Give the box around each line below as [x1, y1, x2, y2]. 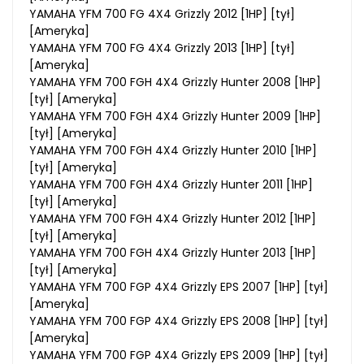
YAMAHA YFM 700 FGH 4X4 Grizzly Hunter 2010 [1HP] [29, 141, 317, 158]
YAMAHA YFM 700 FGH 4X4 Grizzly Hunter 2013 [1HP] [29, 244, 316, 261]
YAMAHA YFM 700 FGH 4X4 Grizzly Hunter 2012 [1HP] [29, 210, 316, 227]
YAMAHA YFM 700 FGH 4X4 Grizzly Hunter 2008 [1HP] [29, 73, 321, 90]
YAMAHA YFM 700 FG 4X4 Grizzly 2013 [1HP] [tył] [29, 39, 295, 56]
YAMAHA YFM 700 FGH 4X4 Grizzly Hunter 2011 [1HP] [29, 175, 313, 193]
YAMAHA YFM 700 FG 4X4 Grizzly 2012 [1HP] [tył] [29, 5, 295, 22]
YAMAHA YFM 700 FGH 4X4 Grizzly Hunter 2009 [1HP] [29, 107, 321, 124]
